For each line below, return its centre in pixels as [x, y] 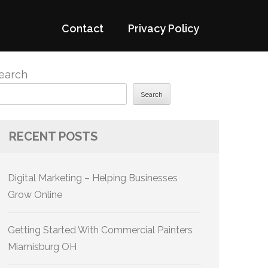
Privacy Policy [164, 28]
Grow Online [35, 195]
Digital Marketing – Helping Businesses [93, 178]
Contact [83, 28]
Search [152, 95]
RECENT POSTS [53, 136]
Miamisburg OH [42, 247]
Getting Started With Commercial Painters [100, 230]
